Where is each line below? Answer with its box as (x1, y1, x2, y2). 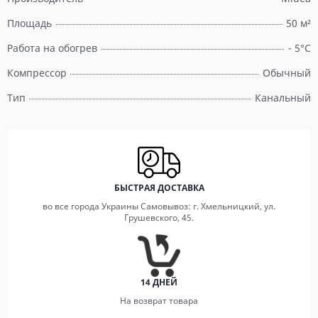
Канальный (255, 91, 311, 104)
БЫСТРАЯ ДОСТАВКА (114, 182, 204, 194)
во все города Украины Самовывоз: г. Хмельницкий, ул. (43, 200, 275, 212)
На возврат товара (120, 295, 198, 307)
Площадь (7, 16, 52, 30)
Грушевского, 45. (124, 212, 194, 224)
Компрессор (7, 66, 67, 79)
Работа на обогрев (7, 41, 97, 55)
